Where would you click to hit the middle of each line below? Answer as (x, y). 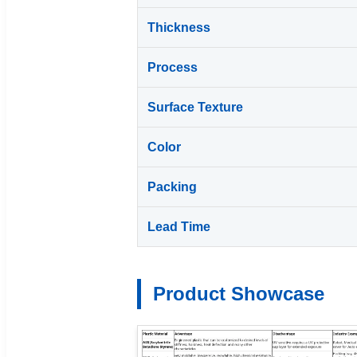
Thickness (179, 27)
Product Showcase (239, 293)
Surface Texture (195, 107)
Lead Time (179, 226)
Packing (172, 186)
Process (173, 67)
